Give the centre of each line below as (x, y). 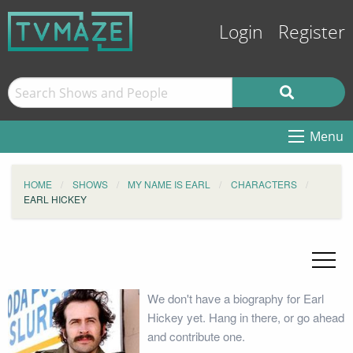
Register (312, 33)
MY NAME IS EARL (169, 184)
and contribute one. (196, 336)
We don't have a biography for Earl (235, 298)
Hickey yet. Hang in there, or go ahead (245, 317)
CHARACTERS (264, 184)
